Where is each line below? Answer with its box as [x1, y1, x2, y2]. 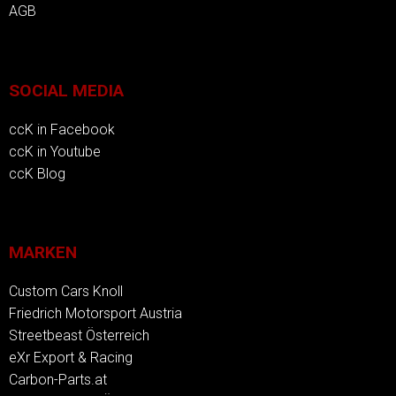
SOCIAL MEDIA [9, 80, 124, 101]
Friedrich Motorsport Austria [9, 305, 182, 323]
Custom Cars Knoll [9, 283, 123, 301]
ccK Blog [9, 164, 65, 182]
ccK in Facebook [9, 120, 115, 138]
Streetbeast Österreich [9, 327, 149, 345]
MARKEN [9, 242, 77, 263]
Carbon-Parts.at [9, 371, 107, 389]
